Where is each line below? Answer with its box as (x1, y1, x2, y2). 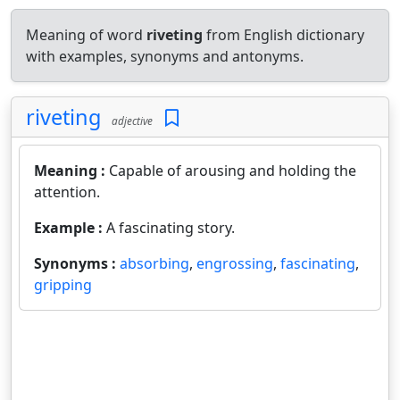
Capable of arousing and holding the (109, 161, 356, 180)
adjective (106, 113, 153, 128)
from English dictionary (203, 25, 364, 45)
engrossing (196, 254, 273, 273)
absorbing (120, 254, 189, 273)
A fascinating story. (106, 218, 235, 237)
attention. (34, 182, 100, 202)
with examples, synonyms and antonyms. (26, 46, 304, 66)
